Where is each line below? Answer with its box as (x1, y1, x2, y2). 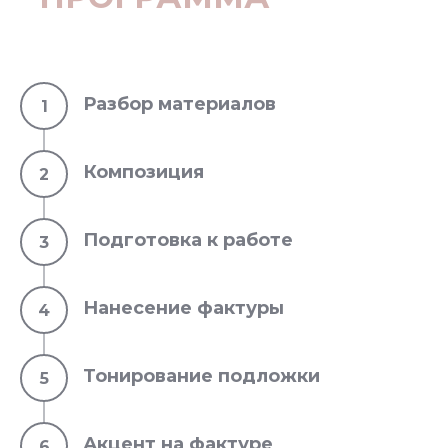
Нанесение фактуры (83, 297, 284, 319)
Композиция (83, 161, 204, 183)
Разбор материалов (83, 93, 276, 115)
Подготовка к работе (83, 229, 293, 251)
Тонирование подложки (83, 365, 320, 387)
